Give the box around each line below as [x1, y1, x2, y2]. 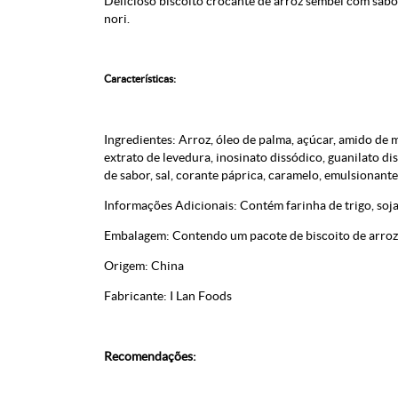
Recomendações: [104, 349, 196, 363]
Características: [104, 73, 176, 84]
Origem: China [104, 259, 184, 273]
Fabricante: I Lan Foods [104, 289, 232, 303]
